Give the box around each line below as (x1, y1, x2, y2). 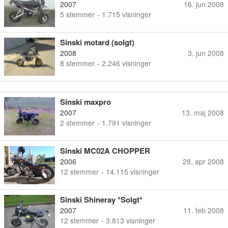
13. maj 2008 (182, 107, 224, 118)
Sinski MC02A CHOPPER (60, 145, 150, 156)
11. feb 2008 (183, 205, 224, 215)
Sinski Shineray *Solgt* (60, 194, 142, 205)
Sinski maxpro (60, 96, 111, 107)
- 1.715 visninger (97, 9, 151, 19)
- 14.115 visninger (101, 166, 159, 177)
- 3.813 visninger (101, 215, 155, 225)
